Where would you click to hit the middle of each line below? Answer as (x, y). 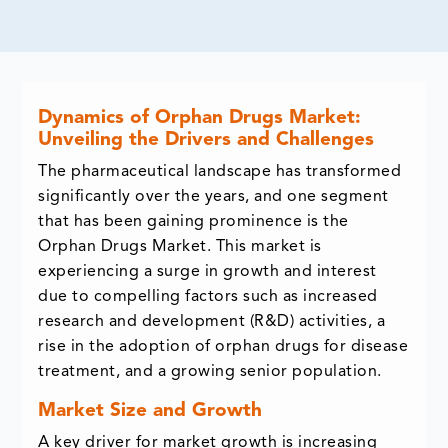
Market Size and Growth (150, 412)
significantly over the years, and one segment (213, 197)
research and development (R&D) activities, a (212, 322)
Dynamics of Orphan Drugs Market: (200, 119)
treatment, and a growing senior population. (212, 372)
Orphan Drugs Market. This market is (180, 247)
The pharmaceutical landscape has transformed (220, 172)
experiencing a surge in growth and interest (207, 272)
